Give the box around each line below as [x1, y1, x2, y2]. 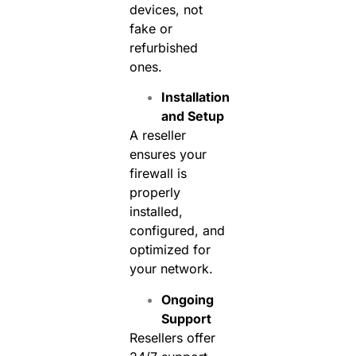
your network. [129, 261, 213, 277]
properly [129, 184, 180, 201]
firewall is [129, 165, 187, 182]
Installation [161, 89, 230, 106]
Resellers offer [129, 329, 215, 346]
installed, [129, 203, 183, 220]
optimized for [129, 242, 211, 258]
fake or [129, 21, 172, 37]
